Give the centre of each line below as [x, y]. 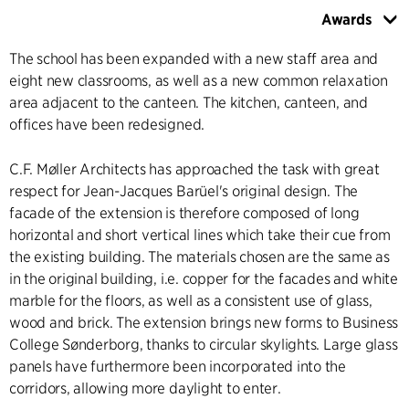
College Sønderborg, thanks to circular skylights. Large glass [204, 345]
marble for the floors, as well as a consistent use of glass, [191, 301]
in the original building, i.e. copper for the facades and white [204, 279]
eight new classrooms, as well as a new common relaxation [199, 81]
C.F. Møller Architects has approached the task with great [194, 170]
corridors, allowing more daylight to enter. [145, 389]
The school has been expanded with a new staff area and [194, 59]
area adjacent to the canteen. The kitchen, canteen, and [189, 103]
